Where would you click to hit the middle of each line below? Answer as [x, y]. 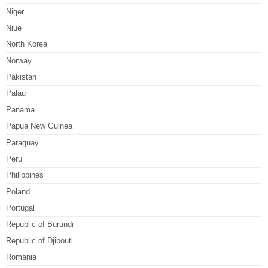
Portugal [20, 208]
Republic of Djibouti [39, 240]
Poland [18, 191]
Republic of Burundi [40, 224]
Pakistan [21, 77]
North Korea [27, 44]
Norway [19, 60]
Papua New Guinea [39, 126]
